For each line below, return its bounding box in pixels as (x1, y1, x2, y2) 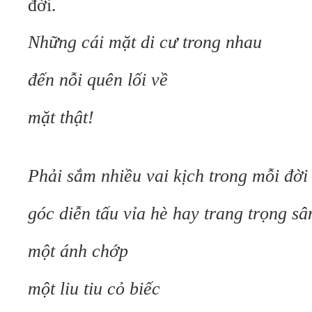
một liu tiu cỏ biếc (28, 279, 160, 299)
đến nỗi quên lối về (28, 70, 168, 90)
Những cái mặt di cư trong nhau (28, 32, 262, 52)
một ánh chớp (28, 241, 128, 261)
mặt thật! (28, 107, 94, 127)
